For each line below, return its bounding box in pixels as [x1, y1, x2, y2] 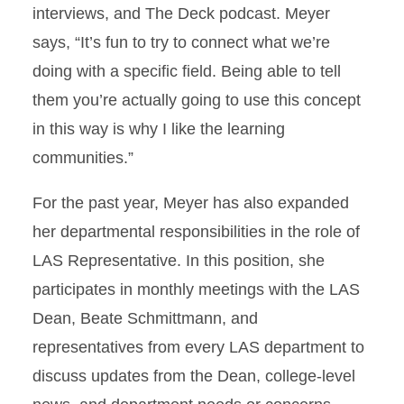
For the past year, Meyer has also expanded [32, 194, 349, 212]
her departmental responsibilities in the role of [32, 223, 360, 241]
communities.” [32, 149, 133, 167]
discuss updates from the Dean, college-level [32, 367, 355, 385]
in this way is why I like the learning [32, 120, 285, 138]
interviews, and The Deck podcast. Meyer [32, 5, 330, 23]
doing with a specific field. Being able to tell [32, 62, 341, 80]
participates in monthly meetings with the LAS [32, 280, 360, 298]
